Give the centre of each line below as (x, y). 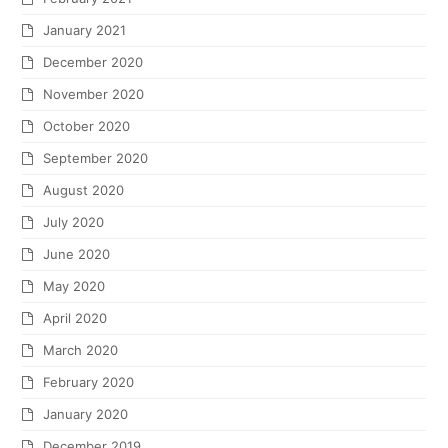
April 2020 (75, 318)
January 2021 (85, 30)
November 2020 (94, 94)
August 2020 (84, 190)
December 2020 (93, 62)
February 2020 (89, 382)
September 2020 (96, 158)
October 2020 (87, 126)
